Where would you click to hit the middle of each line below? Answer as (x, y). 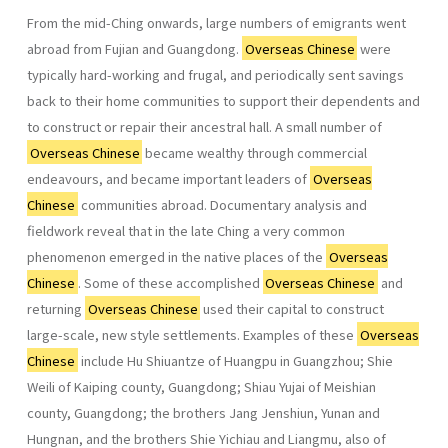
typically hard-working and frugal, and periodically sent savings (215, 74)
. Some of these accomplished (170, 282)
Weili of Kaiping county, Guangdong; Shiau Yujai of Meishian (201, 386)
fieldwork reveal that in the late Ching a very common (186, 230)
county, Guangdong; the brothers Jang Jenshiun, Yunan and (203, 412)
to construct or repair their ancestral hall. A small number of (204, 126)
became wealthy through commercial (255, 152)
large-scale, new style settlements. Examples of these (192, 334)
